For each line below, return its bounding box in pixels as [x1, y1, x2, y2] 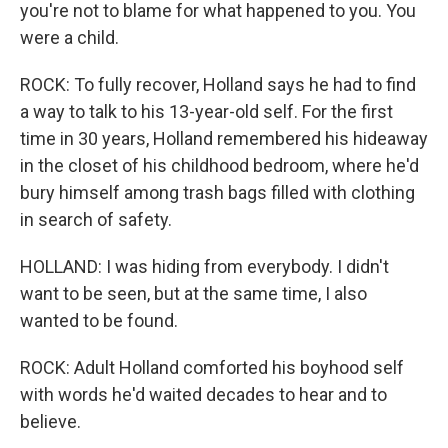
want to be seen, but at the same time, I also [20, 283, 367, 305]
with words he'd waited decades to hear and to [20, 384, 387, 406]
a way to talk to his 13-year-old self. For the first [20, 101, 393, 123]
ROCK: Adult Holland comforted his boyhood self [20, 357, 404, 379]
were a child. [20, 27, 119, 49]
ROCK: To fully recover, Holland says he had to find [20, 74, 416, 96]
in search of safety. [20, 209, 172, 231]
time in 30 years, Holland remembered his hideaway [20, 128, 428, 150]
